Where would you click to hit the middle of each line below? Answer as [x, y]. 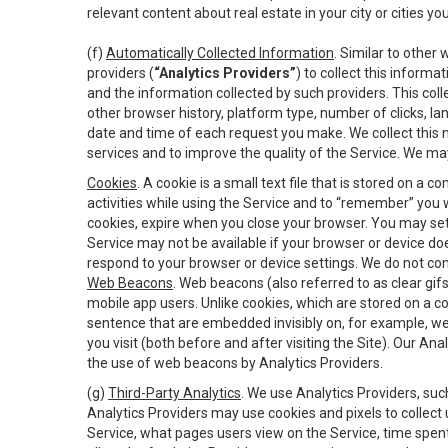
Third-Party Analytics [174, 393]
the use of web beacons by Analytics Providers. [235, 363]
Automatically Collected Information [220, 53]
